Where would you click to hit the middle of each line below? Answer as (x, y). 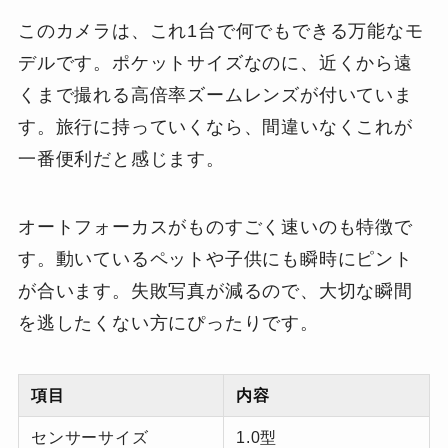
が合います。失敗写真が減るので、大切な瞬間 (215, 290)
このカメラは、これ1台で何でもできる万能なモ (220, 30)
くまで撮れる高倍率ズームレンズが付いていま (215, 94)
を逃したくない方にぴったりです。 (168, 322)
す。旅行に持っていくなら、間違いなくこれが (215, 126)
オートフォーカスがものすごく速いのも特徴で (215, 226)
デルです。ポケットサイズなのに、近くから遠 (215, 62)
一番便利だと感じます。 (121, 158)
